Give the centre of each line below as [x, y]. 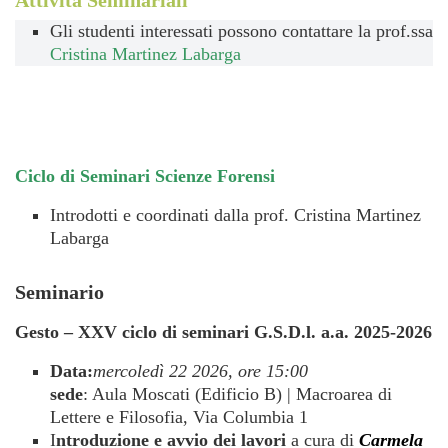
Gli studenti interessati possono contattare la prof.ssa [241, 31]
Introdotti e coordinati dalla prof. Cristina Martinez [235, 215]
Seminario [59, 292]
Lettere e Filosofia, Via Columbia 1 [179, 417]
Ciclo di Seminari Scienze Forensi [145, 176]
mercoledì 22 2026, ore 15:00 [200, 371]
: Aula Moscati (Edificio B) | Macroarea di [237, 394]
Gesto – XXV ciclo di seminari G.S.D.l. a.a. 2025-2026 [223, 332]
